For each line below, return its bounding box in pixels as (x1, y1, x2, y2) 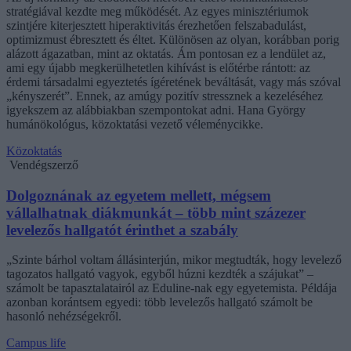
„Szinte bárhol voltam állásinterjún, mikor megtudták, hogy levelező (6, 253, 342, 267)
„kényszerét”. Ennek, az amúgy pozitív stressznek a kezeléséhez (6, 89, 323, 103)
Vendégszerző (9, 157, 78, 172)
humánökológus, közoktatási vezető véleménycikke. (6, 117, 263, 131)
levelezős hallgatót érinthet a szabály (6, 221, 238, 238)
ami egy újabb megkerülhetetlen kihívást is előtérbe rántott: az (6, 60, 310, 74)
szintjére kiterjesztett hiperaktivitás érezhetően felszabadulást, (6, 18, 306, 32)
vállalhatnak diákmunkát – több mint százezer (6, 204, 306, 221)
